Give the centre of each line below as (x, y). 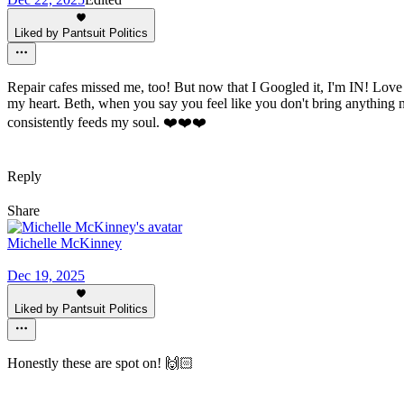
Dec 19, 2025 (46, 276)
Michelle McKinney (64, 243)
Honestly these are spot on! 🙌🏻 (101, 363)
